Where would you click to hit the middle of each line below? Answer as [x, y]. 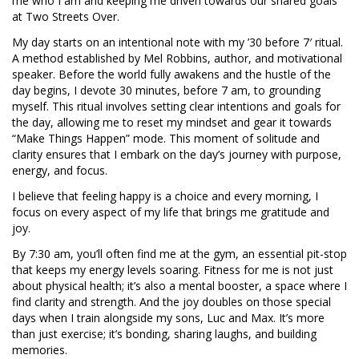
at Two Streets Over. [66, 17]
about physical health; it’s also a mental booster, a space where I [179, 286]
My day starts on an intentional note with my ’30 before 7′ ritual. [177, 42]
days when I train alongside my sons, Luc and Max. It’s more [168, 318]
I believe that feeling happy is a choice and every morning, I [165, 196]
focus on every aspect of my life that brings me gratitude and [171, 212]
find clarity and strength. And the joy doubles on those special [171, 302]
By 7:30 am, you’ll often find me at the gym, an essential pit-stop [179, 254]
